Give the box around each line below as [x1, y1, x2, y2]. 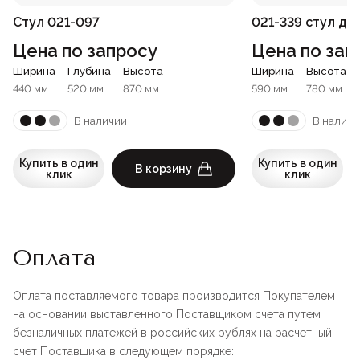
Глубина [67, 65, 111, 78]
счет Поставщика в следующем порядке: [13, 345, 234, 358]
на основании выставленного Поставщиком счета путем [13, 308, 321, 321]
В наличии [74, 114, 127, 127]
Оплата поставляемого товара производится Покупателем [13, 289, 335, 303]
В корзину [135, 162, 192, 176]
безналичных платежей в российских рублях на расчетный [13, 326, 332, 340]
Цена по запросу [13, 40, 157, 62]
